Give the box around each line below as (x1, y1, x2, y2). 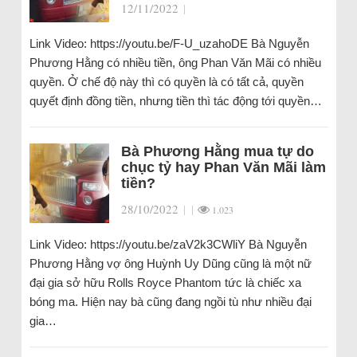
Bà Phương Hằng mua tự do (120, 143, 314, 160)
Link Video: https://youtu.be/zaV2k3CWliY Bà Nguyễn (29, 237, 307, 252)
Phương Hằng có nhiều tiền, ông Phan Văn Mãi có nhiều (29, 56, 321, 70)
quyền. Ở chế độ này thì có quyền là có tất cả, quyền (29, 75, 304, 89)
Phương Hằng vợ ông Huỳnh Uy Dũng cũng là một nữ (29, 257, 312, 271)
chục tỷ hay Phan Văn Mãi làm (120, 159, 326, 176)
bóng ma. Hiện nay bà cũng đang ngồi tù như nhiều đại (29, 295, 312, 309)
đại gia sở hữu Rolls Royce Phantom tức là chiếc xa (29, 276, 301, 290)
